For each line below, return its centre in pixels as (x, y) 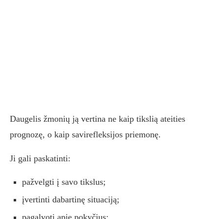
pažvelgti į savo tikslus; (64, 182)
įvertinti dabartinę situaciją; (71, 200)
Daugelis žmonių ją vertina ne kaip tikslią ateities (98, 119)
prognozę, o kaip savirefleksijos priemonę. (85, 135)
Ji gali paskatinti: (40, 159)
